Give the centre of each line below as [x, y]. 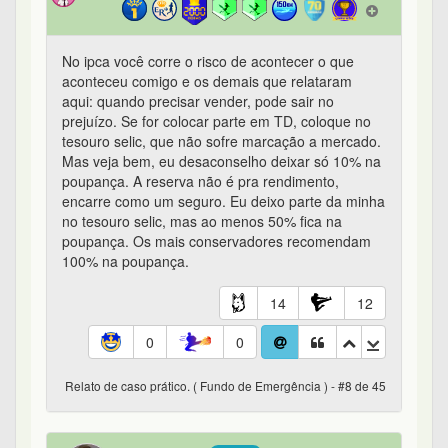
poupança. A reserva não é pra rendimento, [200, 181]
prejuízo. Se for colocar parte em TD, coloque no [216, 121]
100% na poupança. [125, 261]
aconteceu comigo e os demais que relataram [207, 81]
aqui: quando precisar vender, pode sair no [198, 101]
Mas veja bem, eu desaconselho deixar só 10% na [221, 161]
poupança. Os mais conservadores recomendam [216, 241]
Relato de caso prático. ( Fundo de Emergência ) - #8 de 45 [225, 386]
